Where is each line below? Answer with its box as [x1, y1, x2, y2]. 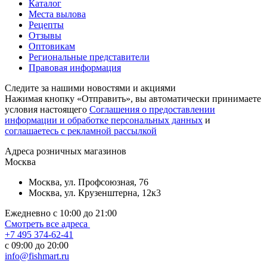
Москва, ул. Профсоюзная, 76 [29, 177, 148, 188]
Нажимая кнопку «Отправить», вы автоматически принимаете [5, 94, 261, 104]
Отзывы [29, 30, 61, 41]
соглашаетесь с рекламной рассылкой [5, 126, 157, 136]
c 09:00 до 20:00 [5, 240, 69, 251]
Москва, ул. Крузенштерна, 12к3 [29, 188, 161, 198]
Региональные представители [29, 52, 150, 63]
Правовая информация [29, 63, 121, 73]
